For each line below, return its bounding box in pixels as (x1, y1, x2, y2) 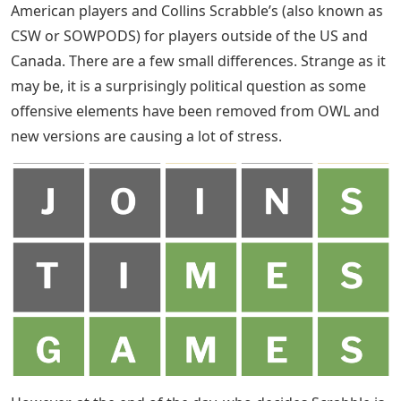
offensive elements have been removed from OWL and (11, 100, 380, 121)
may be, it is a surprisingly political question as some (11, 75, 366, 96)
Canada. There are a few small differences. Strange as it (11, 50, 386, 71)
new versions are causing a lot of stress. (11, 125, 282, 146)
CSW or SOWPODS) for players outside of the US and (11, 25, 368, 46)
